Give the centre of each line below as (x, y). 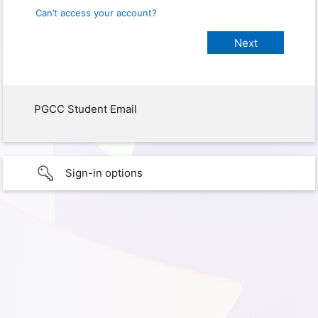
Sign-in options (104, 173)
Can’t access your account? (96, 13)
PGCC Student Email (86, 109)
